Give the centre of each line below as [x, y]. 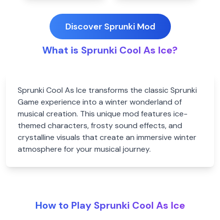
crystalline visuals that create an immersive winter [107, 137]
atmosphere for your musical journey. [84, 149]
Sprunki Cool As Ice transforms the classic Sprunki [107, 90]
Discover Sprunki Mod [110, 27]
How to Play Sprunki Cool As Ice [110, 205]
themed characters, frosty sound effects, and [100, 125]
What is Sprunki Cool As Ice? [110, 50]
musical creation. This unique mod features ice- [103, 114]
